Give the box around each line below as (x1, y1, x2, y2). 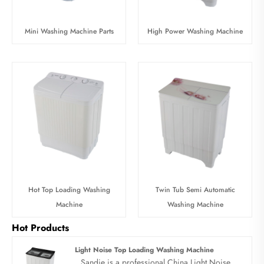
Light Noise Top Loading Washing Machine (74, 244, 214, 255)
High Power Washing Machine (147, 26, 243, 37)
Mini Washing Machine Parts (24, 26, 114, 37)
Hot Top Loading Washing (28, 184, 110, 196)
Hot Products (12, 221, 69, 235)
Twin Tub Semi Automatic (155, 184, 235, 196)
